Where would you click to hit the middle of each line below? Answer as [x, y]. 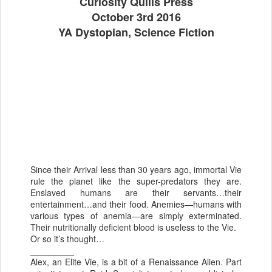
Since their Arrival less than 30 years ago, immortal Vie [136, 169]
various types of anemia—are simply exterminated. [136, 216]
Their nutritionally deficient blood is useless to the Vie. [133, 227]
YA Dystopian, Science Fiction [136, 32]
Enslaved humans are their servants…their [136, 192]
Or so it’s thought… [67, 239]
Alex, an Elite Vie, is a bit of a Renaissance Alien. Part [136, 262]
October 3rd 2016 [136, 17]
